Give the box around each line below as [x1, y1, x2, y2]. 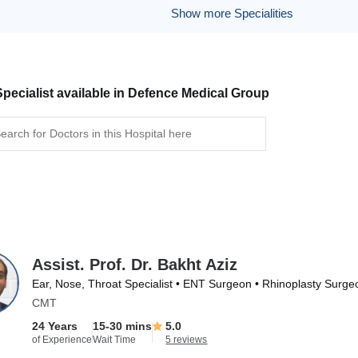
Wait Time [93, 334, 137, 345]
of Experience [32, 334, 93, 345]
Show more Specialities [170, 6, 293, 20]
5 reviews [165, 334, 208, 345]
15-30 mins [93, 320, 153, 332]
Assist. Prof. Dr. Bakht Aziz [32, 256, 238, 273]
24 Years [32, 320, 78, 332]
